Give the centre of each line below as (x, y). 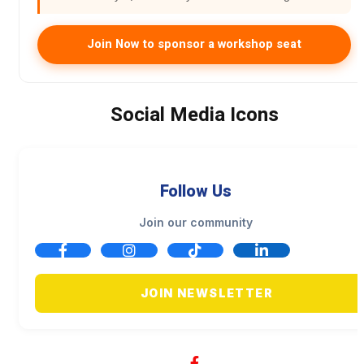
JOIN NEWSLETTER (207, 293)
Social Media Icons (194, 115)
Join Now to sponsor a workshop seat (194, 45)
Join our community (195, 223)
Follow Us (195, 192)
